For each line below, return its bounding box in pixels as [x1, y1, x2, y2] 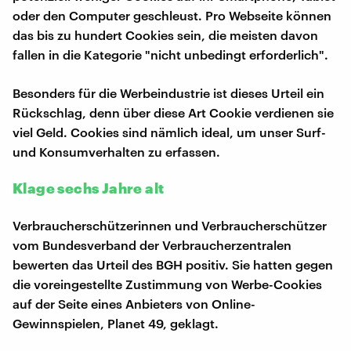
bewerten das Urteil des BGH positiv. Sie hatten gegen [13, 256, 333, 272]
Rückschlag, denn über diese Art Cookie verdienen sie [13, 104, 334, 120]
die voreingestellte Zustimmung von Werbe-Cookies [13, 276, 322, 291]
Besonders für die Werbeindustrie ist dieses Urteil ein [13, 85, 324, 100]
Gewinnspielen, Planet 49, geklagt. [13, 315, 219, 331]
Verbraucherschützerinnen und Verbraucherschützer [13, 217, 327, 233]
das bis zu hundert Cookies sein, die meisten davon [13, 27, 318, 42]
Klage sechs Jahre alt [13, 179, 165, 197]
